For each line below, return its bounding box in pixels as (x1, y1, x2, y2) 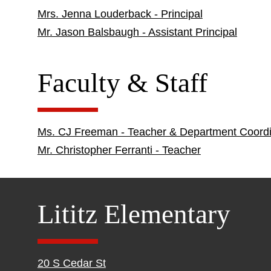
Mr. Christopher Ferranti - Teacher (37, 143, 201, 156)
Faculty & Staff (37, 67, 207, 98)
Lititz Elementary (37, 199, 230, 229)
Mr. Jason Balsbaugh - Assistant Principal (37, 25, 237, 38)
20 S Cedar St (37, 257, 106, 269)
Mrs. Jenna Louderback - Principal (37, 7, 203, 20)
